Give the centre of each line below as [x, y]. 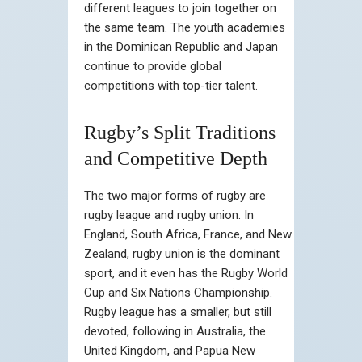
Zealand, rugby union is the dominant [182, 253]
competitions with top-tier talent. [171, 85]
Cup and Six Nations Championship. [178, 292]
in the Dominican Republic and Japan [181, 46]
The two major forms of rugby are [175, 195]
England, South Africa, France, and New [188, 234]
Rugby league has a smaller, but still [178, 311]
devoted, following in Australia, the [175, 331]
